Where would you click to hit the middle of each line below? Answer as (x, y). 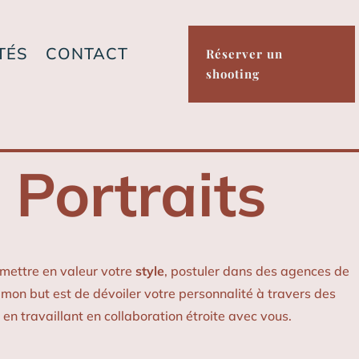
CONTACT (87, 53)
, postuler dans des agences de (257, 271)
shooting (232, 73)
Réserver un (244, 53)
